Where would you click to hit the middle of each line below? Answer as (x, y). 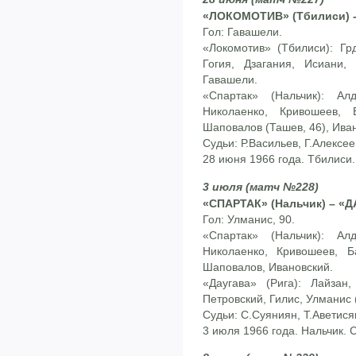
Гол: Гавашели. (242, 32)
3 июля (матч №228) (261, 186)
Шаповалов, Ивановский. (268, 267)
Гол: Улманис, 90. (249, 219)
